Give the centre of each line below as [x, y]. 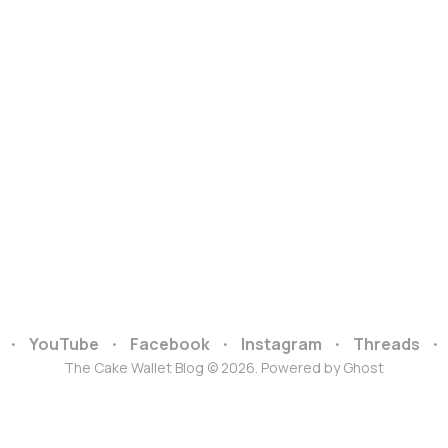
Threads [386, 344]
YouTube [63, 344]
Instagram [281, 344]
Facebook [169, 344]
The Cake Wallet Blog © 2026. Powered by [203, 367]
